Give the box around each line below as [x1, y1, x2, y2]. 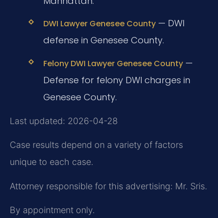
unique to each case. [10, 157, 93, 167]
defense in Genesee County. [43, 34, 164, 47]
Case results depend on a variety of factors [10, 140, 183, 150]
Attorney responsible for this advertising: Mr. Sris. [10, 181, 207, 191]
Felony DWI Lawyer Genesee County [43, 57, 183, 69]
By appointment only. [10, 205, 95, 216]
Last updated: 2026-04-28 [10, 115, 118, 126]
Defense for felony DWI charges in [43, 73, 190, 86]
